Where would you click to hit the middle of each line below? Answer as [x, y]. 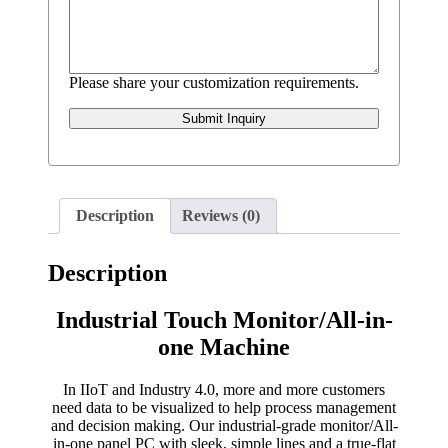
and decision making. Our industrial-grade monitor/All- [224, 425]
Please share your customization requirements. [214, 82]
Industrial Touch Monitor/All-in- [224, 319]
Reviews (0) [221, 215]
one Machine [224, 346]
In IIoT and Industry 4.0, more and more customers [224, 389]
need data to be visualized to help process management [224, 407]
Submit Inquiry [224, 118]
